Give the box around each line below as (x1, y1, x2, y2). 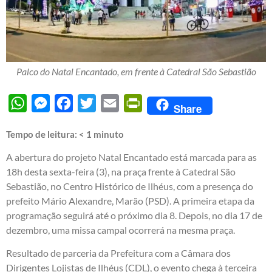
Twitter (96, 97, 126, 109)
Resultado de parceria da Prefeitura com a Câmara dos (6, 247, 231, 259)
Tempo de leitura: (6, 128, 79, 140)
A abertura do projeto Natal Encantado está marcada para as (6, 151, 257, 163)
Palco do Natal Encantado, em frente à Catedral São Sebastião (16, 65, 256, 77)
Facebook (73, 97, 114, 109)
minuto (93, 128, 124, 140)
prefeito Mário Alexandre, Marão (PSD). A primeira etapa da (6, 194, 254, 206)
